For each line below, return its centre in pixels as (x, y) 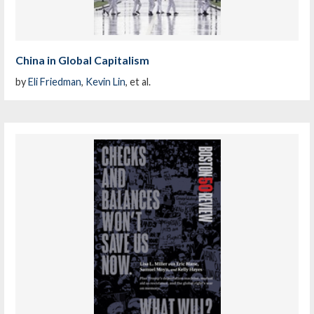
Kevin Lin (106, 82)
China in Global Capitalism (83, 60)
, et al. (138, 82)
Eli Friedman (55, 82)
